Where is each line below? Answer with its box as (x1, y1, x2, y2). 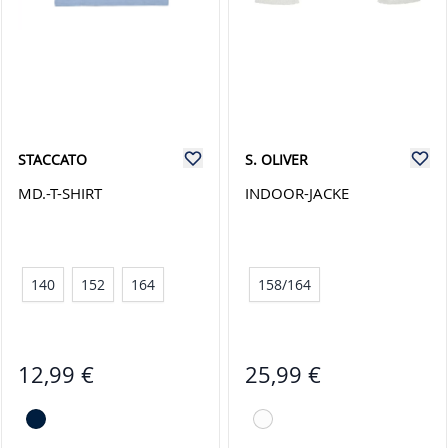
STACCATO (18, 150, 87, 169)
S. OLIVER (245, 150, 308, 169)
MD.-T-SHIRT (18, 183, 103, 203)
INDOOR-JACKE (245, 183, 349, 203)
